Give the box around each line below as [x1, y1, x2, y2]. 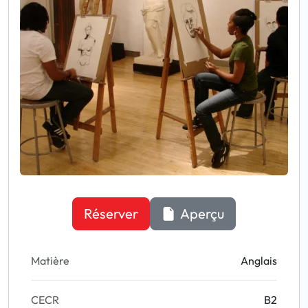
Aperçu [178, 205, 224, 222]
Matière [31, 254, 69, 267]
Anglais [241, 254, 277, 267]
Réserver [84, 205, 138, 222]
